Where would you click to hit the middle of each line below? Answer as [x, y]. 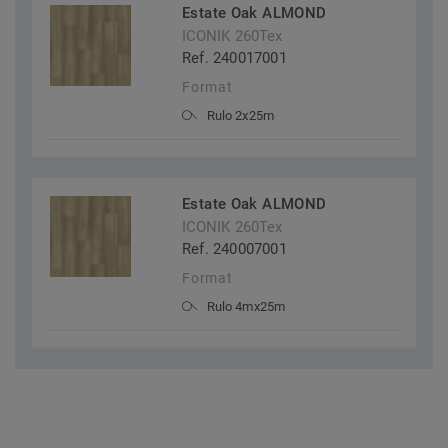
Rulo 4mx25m [246, 307]
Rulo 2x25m [240, 116]
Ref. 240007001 [234, 249]
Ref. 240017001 [234, 58]
